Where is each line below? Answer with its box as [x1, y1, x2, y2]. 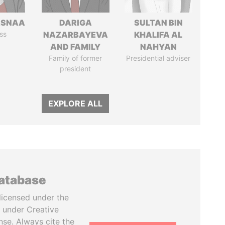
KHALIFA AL [134, 30, 183, 40]
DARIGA [59, 18, 92, 28]
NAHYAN [140, 42, 177, 52]
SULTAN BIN [134, 18, 183, 28]
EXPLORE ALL [48, 98, 103, 108]
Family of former [49, 54, 102, 62]
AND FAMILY [50, 42, 101, 52]
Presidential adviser [126, 54, 191, 62]
